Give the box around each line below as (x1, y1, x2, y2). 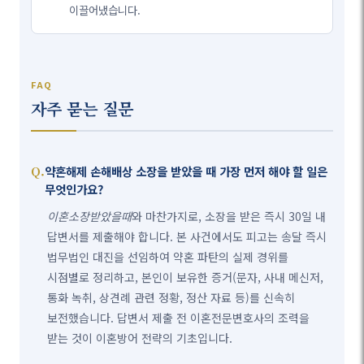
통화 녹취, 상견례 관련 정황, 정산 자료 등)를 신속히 (47, 289, 296, 306)
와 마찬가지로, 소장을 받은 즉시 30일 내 (132, 208, 327, 225)
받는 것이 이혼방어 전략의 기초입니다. (47, 330, 233, 347)
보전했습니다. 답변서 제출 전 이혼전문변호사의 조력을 (47, 310, 310, 327)
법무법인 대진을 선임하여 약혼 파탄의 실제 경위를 (47, 249, 289, 266)
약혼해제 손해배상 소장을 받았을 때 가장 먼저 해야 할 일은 (45, 162, 328, 180)
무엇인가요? (45, 180, 104, 198)
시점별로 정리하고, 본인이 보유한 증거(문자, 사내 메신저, (47, 269, 324, 286)
